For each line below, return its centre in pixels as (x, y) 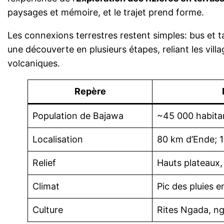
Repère (90, 91)
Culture (48, 209)
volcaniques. (34, 63)
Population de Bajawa (78, 115)
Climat (46, 186)
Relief (44, 162)
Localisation (58, 139)
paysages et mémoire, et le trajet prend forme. (106, 12)
